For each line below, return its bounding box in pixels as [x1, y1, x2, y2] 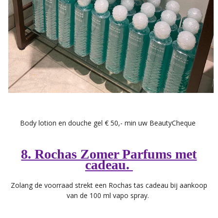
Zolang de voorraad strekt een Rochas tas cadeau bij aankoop [10, 180, 207, 190]
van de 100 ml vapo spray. [67, 190, 151, 200]
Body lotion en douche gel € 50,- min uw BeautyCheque [20, 118, 198, 127]
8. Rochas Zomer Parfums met [21, 146, 197, 162]
